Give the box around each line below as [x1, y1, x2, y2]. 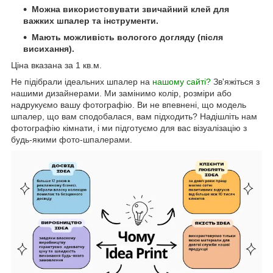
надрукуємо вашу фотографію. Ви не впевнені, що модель [11, 99, 246, 110]
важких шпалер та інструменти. [23, 15, 158, 26]
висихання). [23, 43, 74, 54]
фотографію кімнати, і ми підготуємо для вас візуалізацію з [11, 122, 247, 133]
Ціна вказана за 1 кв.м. [11, 60, 102, 70]
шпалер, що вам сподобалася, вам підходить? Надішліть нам [11, 111, 257, 121]
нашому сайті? [152, 76, 211, 87]
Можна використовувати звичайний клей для [32, 4, 229, 14]
